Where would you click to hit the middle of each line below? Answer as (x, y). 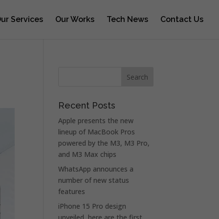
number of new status (94, 180)
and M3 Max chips (88, 154)
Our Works (75, 19)
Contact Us (182, 19)
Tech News (127, 19)
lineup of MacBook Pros (97, 132)
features (72, 191)
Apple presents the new (96, 120)
